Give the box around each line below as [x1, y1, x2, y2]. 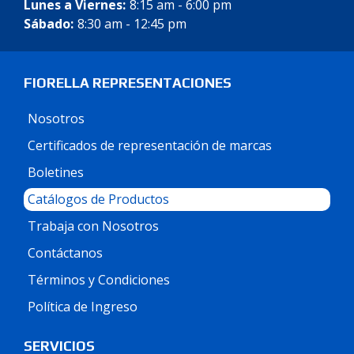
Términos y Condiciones [28, 271, 170, 288]
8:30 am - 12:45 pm [77, 15, 186, 32]
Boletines [28, 164, 84, 181]
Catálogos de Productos [28, 190, 169, 208]
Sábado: [24, 15, 73, 32]
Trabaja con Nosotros [28, 217, 159, 235]
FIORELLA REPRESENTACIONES [24, 75, 232, 91]
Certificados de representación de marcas [28, 137, 272, 154]
